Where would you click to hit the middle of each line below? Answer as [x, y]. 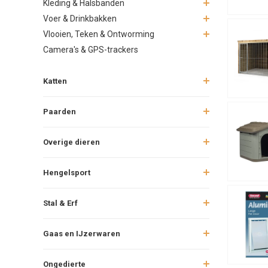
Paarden [60, 111]
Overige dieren [71, 142]
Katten [55, 81]
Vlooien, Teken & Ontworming [99, 34]
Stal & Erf [60, 203]
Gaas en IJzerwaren [82, 233]
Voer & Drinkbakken [80, 18]
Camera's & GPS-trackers [91, 49]
